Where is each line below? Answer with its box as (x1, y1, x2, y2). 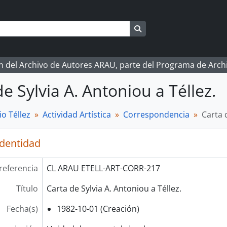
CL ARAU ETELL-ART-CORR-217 (46, 163, 160, 174)
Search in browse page (140, 23, 218, 33)
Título (16, 183, 38, 194)
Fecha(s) (6, 203, 38, 214)
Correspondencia (123, 109, 190, 120)
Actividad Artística (43, 109, 111, 120)
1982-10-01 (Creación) (56, 203, 139, 214)
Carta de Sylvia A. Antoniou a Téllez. (46, 183, 181, 194)
